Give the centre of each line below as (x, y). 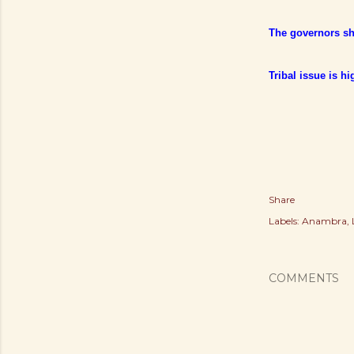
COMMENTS (304, 278)
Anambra (324, 221)
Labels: (284, 221)
